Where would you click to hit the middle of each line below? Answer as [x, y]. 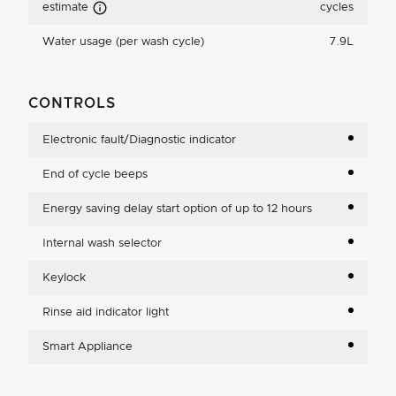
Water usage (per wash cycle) [123, 42]
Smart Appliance [88, 346]
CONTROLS [72, 103]
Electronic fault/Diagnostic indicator [139, 140]
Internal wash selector [102, 243]
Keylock [64, 278]
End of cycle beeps [95, 174]
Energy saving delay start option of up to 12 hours [177, 209]
